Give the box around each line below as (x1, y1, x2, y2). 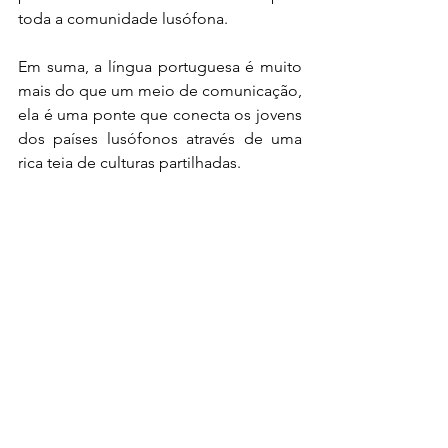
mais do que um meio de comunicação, (18, 81, 302, 100)
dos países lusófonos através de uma (18, 129, 302, 148)
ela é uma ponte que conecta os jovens (18, 105, 302, 124)
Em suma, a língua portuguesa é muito (18, 57, 302, 76)
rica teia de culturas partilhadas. (18, 153, 241, 172)
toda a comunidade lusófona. (18, 9, 228, 28)
